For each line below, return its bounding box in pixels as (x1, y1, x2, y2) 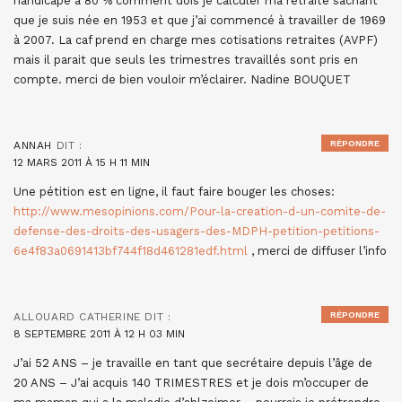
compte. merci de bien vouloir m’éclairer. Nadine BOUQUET (13, 73, 351, 86)
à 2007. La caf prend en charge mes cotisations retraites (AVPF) (13, 33, 378, 47)
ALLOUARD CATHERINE (13, 310, 141, 323)
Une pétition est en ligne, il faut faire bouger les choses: (13, 185, 335, 198)
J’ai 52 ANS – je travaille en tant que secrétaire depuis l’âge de (13, 356, 372, 370)
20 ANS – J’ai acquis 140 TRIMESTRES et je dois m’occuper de (13, 376, 369, 389)
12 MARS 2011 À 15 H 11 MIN (13, 156, 150, 169)
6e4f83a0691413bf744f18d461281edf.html (13, 244, 248, 258)
